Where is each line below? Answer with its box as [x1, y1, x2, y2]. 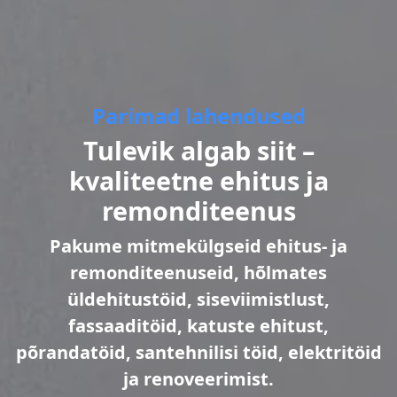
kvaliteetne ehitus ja [68, 163, 329, 198]
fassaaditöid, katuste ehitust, [68, 314, 329, 339]
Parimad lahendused [91, 102, 306, 131]
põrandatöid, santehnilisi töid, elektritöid [15, 340, 382, 365]
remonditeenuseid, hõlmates [70, 261, 327, 285]
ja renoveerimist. [123, 367, 274, 392]
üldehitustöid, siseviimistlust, [67, 287, 330, 312]
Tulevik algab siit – [82, 133, 315, 168]
